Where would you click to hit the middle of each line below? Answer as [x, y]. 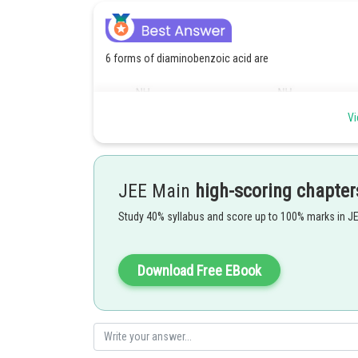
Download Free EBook [199, 270]
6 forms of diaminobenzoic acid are [187, 58]
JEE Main [157, 191]
